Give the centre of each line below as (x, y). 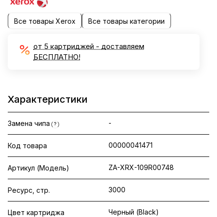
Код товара (27, 146)
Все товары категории (126, 21)
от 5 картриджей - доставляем (89, 46)
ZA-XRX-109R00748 (141, 168)
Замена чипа (29, 124)
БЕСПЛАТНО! (57, 57)
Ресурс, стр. (29, 190)
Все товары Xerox (45, 21)
